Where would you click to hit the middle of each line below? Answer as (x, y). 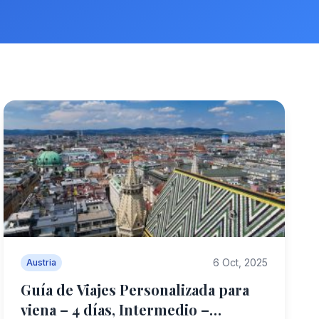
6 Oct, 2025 (240, 262)
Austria (42, 262)
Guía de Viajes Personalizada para (135, 289)
